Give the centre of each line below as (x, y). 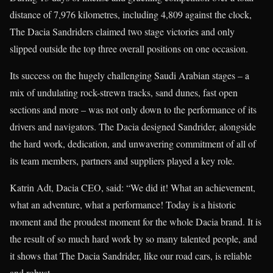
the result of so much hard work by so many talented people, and (133, 239)
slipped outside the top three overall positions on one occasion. (129, 49)
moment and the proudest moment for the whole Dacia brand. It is (136, 222)
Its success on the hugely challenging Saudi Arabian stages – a (129, 76)
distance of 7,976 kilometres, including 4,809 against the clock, (131, 15)
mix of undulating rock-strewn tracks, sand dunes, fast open (124, 93)
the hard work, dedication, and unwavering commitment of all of (133, 144)
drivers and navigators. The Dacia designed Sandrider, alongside (133, 127)
